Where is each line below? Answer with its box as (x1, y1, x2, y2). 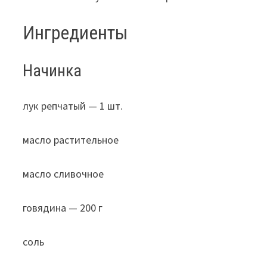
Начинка (23, 60, 82, 80)
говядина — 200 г (23, 200, 103, 215)
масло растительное (23, 132, 119, 147)
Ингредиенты (23, 21, 129, 44)
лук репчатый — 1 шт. (23, 98, 123, 113)
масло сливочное (23, 166, 104, 181)
